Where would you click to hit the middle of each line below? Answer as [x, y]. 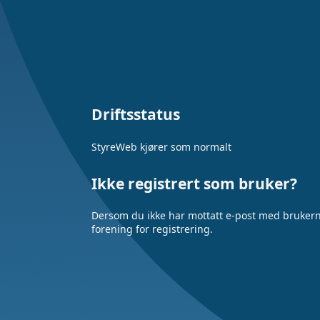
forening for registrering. [152, 229]
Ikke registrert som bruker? [194, 183]
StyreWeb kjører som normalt [161, 146]
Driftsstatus [136, 114]
